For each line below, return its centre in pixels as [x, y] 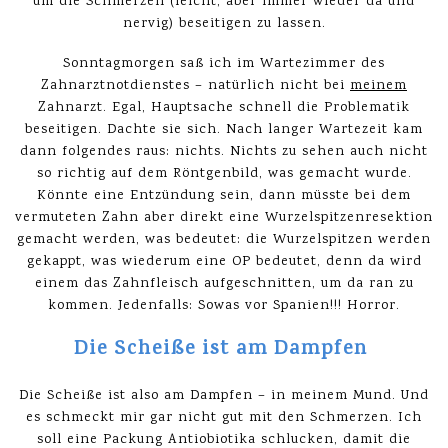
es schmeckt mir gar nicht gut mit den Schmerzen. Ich [224, 418]
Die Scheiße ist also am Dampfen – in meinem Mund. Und [224, 396]
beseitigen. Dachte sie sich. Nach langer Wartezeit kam [224, 130]
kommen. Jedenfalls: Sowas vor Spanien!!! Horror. [224, 306]
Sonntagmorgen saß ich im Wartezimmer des [224, 64]
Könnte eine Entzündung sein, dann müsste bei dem [224, 196]
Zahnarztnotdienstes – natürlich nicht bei [195, 86]
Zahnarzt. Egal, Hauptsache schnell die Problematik [224, 108]
